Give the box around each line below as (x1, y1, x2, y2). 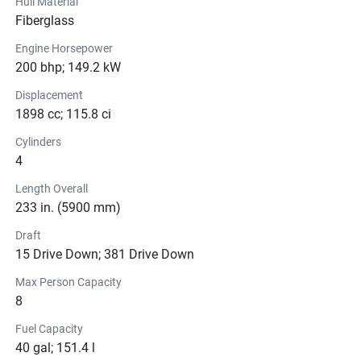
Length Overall (15, 181, 88, 195)
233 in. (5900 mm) (15, 199, 121, 215)
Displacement (15, 88, 83, 102)
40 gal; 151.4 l (15, 339, 95, 355)
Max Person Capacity (15, 275, 122, 288)
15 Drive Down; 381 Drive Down (15, 246, 194, 262)
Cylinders (15, 135, 61, 148)
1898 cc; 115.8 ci (15, 106, 111, 122)
